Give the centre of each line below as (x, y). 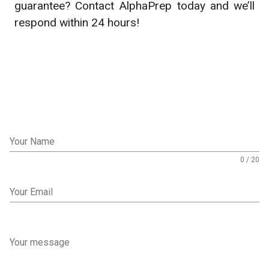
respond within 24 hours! (77, 23)
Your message (40, 242)
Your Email (31, 192)
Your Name (32, 141)
